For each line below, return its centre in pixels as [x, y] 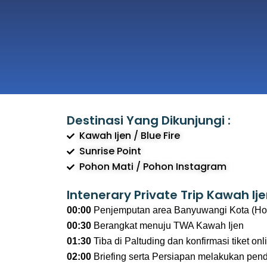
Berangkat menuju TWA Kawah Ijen [167, 226]
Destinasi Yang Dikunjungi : [149, 120]
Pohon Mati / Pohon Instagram [153, 167]
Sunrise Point [111, 151]
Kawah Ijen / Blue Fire [130, 136]
